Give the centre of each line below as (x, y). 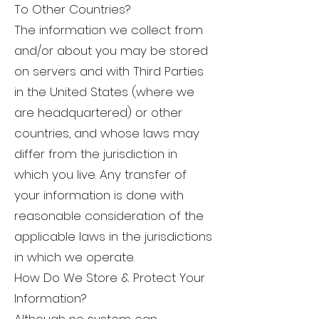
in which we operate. (80, 257)
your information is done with (99, 195)
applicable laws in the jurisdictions (113, 237)
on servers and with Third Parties (109, 72)
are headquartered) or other (98, 113)
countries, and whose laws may (107, 134)
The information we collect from (109, 30)
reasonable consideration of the (109, 216)
